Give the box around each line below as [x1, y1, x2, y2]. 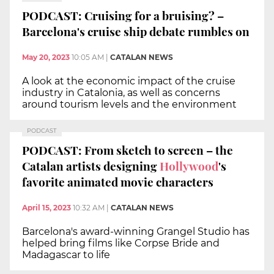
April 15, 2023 [22, 203, 71, 213]
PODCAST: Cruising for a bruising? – [22, 7, 224, 24]
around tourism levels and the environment [22, 98, 237, 110]
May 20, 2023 [22, 52, 70, 62]
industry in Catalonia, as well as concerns [22, 86, 220, 98]
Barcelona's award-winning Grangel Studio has [22, 226, 250, 238]
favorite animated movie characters [22, 174, 213, 190]
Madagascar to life [22, 249, 113, 261]
